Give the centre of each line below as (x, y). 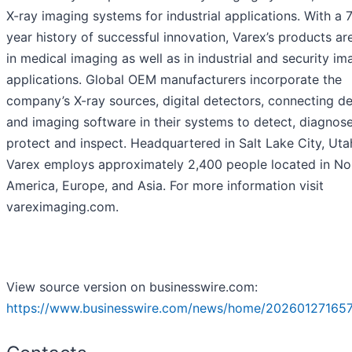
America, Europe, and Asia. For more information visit (165, 185)
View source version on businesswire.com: (132, 286)
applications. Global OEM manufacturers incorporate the (174, 79)
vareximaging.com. (62, 206)
